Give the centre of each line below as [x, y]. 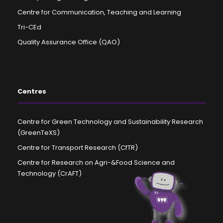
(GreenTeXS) [39, 132]
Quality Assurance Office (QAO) [69, 42]
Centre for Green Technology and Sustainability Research [110, 121]
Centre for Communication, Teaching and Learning [99, 12]
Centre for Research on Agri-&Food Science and [96, 162]
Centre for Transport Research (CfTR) [78, 147]
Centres [32, 91]
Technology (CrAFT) [50, 173]
